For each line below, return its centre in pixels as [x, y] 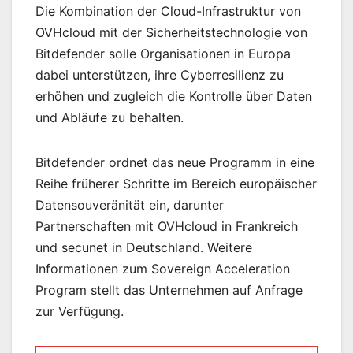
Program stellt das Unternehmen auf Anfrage [169, 290]
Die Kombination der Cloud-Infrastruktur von [168, 11]
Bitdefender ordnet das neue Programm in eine [175, 163]
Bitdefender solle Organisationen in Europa [163, 54]
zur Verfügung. [80, 312]
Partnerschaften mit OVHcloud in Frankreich [167, 227]
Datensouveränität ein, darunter [130, 205]
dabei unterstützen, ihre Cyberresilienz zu [160, 75]
